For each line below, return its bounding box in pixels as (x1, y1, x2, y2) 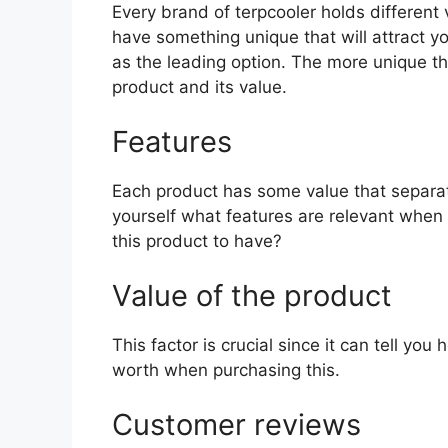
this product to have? (112, 231, 282, 252)
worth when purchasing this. (112, 360, 340, 381)
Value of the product (112, 278, 392, 314)
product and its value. (112, 77, 287, 98)
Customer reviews (112, 407, 361, 443)
